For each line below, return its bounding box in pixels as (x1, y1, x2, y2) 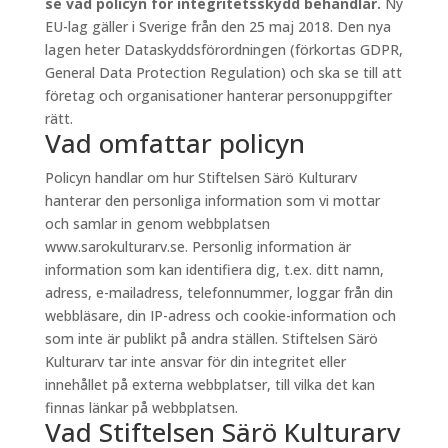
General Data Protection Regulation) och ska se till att (44, 63, 402, 82)
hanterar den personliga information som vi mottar (44, 191, 380, 210)
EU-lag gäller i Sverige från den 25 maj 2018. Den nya (44, 17, 391, 36)
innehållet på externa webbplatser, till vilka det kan (44, 375, 375, 394)
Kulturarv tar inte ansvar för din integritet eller (44, 352, 346, 371)
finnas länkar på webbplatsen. (44, 398, 238, 417)
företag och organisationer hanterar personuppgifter (44, 86, 392, 105)
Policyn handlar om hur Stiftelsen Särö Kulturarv (44, 168, 357, 187)
